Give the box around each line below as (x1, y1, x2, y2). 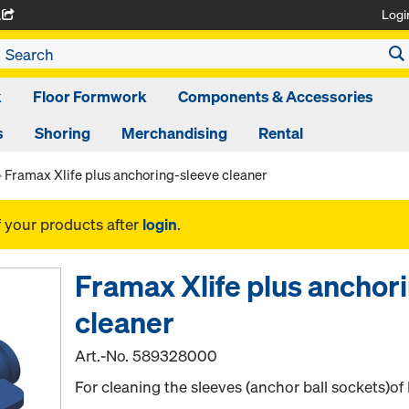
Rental (258, 122, 303, 143)
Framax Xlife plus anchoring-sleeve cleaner (5, 165, 267, 184)
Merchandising (121, 122, 227, 143)
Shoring (35, 122, 90, 143)
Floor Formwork (32, 86, 147, 107)
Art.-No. (75, 345, 133, 366)
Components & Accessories (177, 86, 373, 107)
